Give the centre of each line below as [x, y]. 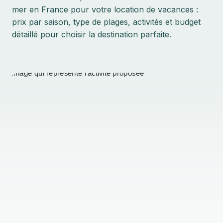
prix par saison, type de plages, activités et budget [106, 22]
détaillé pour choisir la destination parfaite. [92, 34]
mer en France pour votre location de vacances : [105, 9]
